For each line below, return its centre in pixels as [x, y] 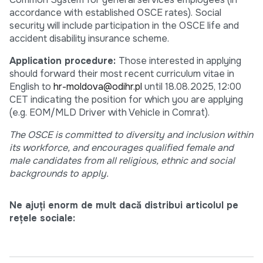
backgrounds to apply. [59, 174]
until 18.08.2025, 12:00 [192, 87]
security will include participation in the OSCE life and [124, 26]
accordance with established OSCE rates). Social [115, 13]
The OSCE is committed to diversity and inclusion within [131, 135]
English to [31, 87]
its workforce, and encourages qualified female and [122, 148]
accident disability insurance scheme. [89, 39]
